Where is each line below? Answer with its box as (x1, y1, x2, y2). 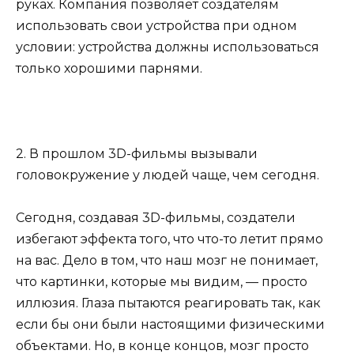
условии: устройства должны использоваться (16, 39, 319, 55)
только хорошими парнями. (16, 60, 202, 76)
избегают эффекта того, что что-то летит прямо (16, 232, 323, 247)
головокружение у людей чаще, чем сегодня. (16, 168, 319, 183)
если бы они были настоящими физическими (16, 317, 325, 333)
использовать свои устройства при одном (16, 17, 297, 33)
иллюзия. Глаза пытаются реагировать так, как (16, 296, 321, 311)
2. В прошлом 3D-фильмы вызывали (16, 146, 258, 162)
